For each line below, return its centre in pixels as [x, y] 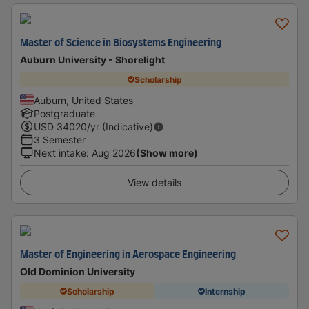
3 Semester [60, 140]
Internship [225, 291]
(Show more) [167, 153]
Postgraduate [64, 113]
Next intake [60, 153]
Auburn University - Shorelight [92, 60]
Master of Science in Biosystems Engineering [121, 43]
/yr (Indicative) [120, 127]
